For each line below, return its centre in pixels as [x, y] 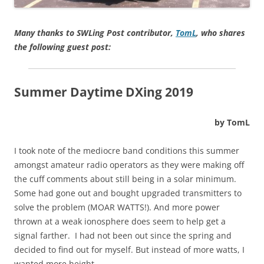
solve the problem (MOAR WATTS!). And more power [117, 207]
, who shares [221, 32]
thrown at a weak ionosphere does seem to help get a [120, 221]
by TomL [232, 122]
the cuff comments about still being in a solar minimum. [126, 179]
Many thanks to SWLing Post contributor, [95, 32]
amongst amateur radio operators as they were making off [129, 164]
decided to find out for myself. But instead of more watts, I [129, 249]
